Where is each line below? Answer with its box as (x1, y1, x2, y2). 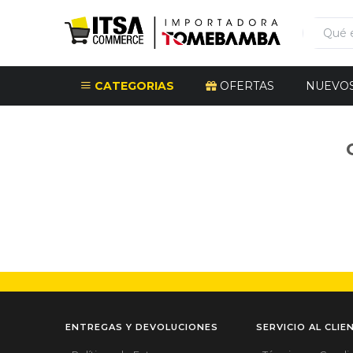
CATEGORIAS (91, 79, 174, 94)
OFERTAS (217, 79, 274, 94)
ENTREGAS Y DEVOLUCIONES (65, 321, 218, 333)
